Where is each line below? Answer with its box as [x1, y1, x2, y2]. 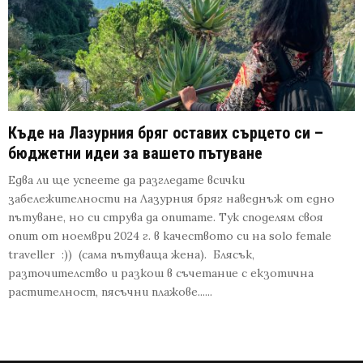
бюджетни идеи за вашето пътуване [8, 143, 263, 163]
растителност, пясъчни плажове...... [8, 284, 212, 299]
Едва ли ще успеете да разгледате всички [8, 172, 245, 187]
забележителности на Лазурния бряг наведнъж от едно [8, 190, 335, 206]
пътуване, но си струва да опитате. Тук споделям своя [8, 209, 323, 224]
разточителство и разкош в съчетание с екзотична [8, 265, 314, 280]
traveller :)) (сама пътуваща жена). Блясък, [8, 246, 254, 262]
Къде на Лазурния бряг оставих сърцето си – [8, 122, 323, 143]
